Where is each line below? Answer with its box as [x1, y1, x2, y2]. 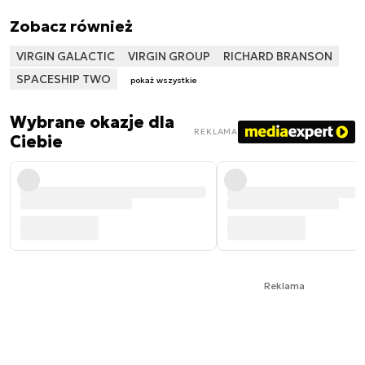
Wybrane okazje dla [10, 111, 174, 133]
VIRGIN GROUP [128, 48, 210, 64]
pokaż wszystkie [130, 74, 197, 86]
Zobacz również [10, 15, 133, 36]
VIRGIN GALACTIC [16, 48, 115, 64]
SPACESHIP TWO [16, 71, 111, 86]
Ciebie [10, 130, 63, 152]
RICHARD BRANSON [223, 48, 332, 64]
